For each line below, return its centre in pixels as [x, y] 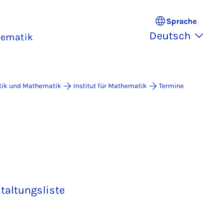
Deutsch [170, 36]
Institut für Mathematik [110, 86]
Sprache [181, 21]
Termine [171, 86]
